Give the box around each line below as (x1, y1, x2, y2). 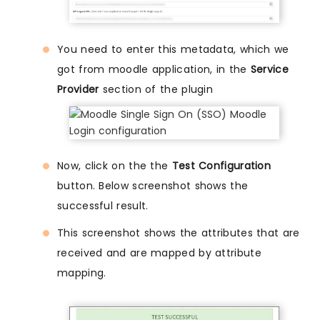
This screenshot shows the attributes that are (57, 226, 300, 241)
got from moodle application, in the (57, 62, 251, 77)
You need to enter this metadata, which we (57, 42, 289, 57)
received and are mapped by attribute (57, 246, 261, 261)
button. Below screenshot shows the (57, 179, 249, 194)
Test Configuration (171, 159, 271, 174)
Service (250, 62, 289, 77)
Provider (57, 82, 99, 97)
